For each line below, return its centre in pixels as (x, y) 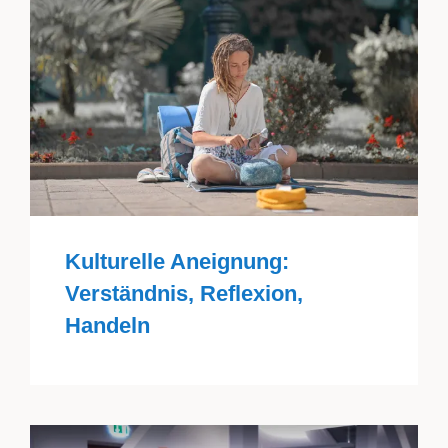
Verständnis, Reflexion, (183, 294)
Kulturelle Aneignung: (176, 262)
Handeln (107, 326)
